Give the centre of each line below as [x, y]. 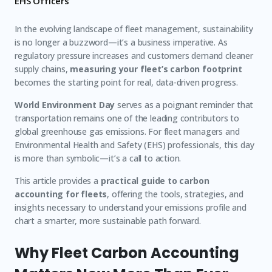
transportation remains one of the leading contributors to [127, 118]
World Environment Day [65, 105]
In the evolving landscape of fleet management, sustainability [134, 29]
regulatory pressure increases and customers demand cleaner [134, 56]
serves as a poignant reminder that [184, 105]
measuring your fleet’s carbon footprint [156, 69]
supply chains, [42, 69]
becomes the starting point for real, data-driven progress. [126, 82]
